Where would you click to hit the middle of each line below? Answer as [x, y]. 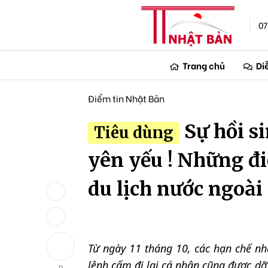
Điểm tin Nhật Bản [126, 98]
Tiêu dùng [133, 133]
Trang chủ [204, 65]
